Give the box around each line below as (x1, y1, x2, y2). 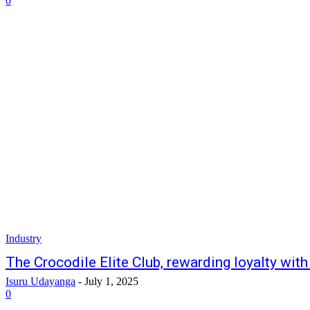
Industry (6, 232, 42, 244)
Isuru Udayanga (6, 275, 75, 287)
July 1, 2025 (84, 275, 138, 287)
